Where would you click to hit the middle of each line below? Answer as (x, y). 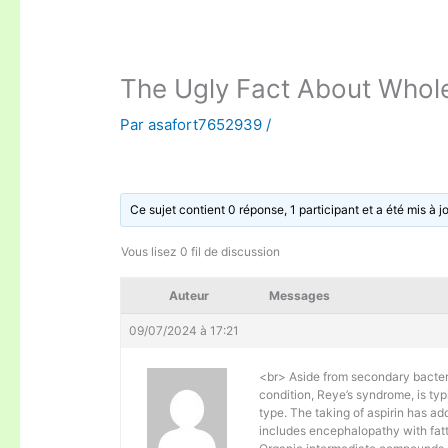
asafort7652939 (207, 125)
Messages (300, 296)
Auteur (189, 296)
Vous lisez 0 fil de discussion (201, 252)
